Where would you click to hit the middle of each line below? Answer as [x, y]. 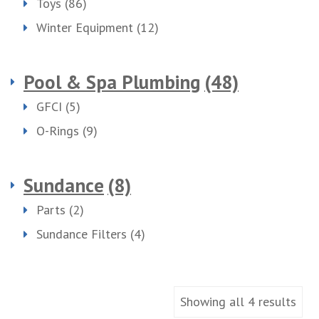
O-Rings [58, 131]
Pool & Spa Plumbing [112, 82]
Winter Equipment [85, 27]
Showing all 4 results [238, 302]
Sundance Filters [82, 234]
